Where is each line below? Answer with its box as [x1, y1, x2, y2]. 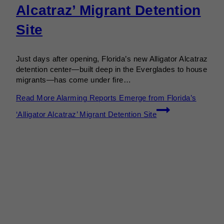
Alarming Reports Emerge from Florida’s [54, 93, 196, 102]
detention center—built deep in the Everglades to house [16, 65, 207, 74]
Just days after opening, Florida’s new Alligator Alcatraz [16, 54, 208, 63]
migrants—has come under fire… [16, 75, 131, 84]
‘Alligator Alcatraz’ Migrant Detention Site [16, 110, 157, 119]
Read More [16, 93, 55, 102]
